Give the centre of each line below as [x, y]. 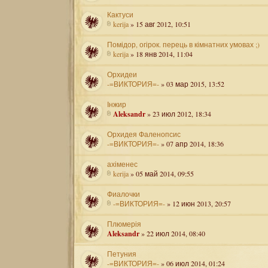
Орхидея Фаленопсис [144, 134]
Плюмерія [124, 224]
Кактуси [120, 14]
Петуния [122, 254]
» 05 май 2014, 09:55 [161, 173]
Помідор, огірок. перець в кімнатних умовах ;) [183, 44]
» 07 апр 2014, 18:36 [191, 144]
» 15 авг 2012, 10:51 [160, 24]
